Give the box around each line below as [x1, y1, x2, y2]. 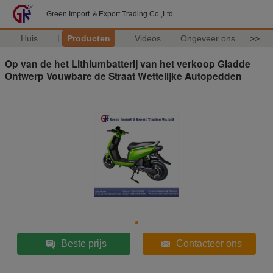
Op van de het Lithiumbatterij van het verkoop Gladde [5, 56, 250, 71]
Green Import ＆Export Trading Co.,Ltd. [46, 10, 175, 18]
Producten [66, 34, 110, 43]
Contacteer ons [175, 238, 242, 249]
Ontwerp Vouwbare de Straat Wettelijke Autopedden [5, 68, 242, 83]
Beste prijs [60, 238, 107, 249]
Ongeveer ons [180, 34, 235, 43]
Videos [134, 34, 161, 43]
